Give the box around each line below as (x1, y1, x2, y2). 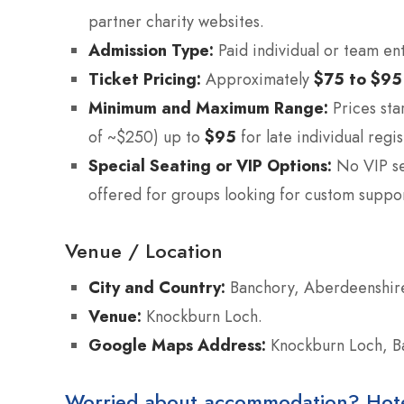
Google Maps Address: (88, 333, 266, 356)
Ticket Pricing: (88, 67, 201, 90)
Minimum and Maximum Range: (88, 96, 328, 119)
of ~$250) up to (88, 124, 205, 149)
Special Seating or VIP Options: (88, 153, 332, 177)
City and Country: (88, 275, 225, 298)
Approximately (201, 67, 314, 91)
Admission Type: (88, 38, 214, 61)
